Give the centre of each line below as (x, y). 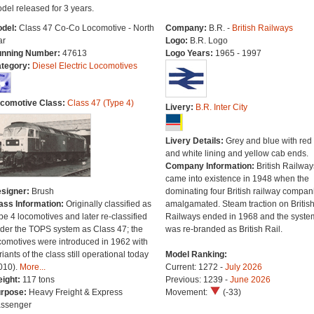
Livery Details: (195, 141)
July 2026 (243, 267)
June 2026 (250, 280)
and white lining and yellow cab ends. (237, 153)
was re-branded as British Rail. (224, 229)
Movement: (187, 292)
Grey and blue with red (268, 141)
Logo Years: (190, 53)
